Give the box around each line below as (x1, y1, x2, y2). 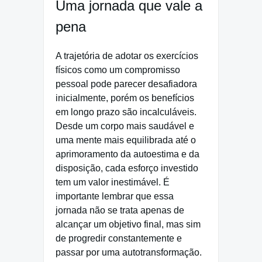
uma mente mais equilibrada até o (56, 135, 196, 145)
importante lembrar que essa (56, 191, 174, 201)
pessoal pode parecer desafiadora (56, 78, 197, 89)
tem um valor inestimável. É (56, 177, 170, 187)
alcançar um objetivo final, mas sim (56, 219, 201, 229)
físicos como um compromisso (56, 64, 180, 75)
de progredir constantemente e (56, 233, 182, 243)
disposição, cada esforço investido (56, 163, 198, 173)
